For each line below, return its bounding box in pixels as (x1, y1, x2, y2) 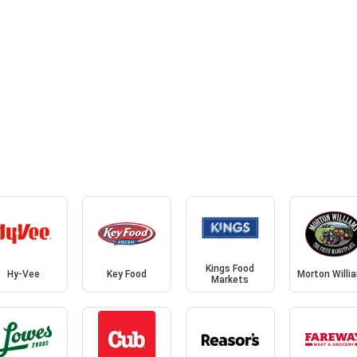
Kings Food (206, 263, 255, 275)
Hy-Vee (6, 269, 40, 280)
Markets (211, 274, 249, 286)
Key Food (107, 269, 147, 280)
